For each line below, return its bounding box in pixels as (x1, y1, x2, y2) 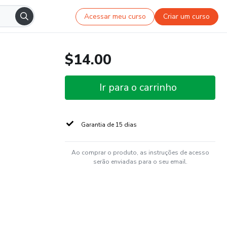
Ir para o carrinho (99, 81, 177, 94)
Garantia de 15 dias (81, 121, 137, 129)
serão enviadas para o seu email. (93, 158, 187, 166)
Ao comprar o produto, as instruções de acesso (71, 148, 209, 157)
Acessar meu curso (84, 11, 146, 21)
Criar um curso (163, 11, 210, 21)
